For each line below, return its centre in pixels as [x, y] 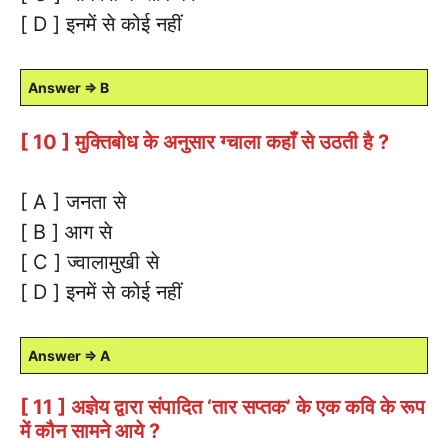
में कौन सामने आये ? [90, 430]
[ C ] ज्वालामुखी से [89, 261]
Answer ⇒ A [69, 355]
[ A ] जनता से [73, 201]
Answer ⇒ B [68, 87]
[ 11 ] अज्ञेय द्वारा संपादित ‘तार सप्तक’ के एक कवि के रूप [222, 406]
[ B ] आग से [66, 231]
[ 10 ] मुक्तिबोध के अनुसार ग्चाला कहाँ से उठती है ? [204, 141]
